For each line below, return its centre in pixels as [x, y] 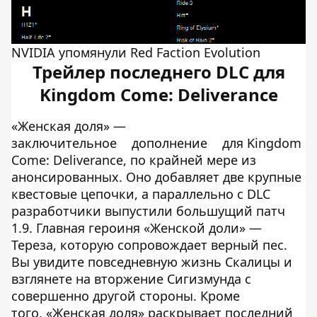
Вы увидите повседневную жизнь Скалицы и [152, 261]
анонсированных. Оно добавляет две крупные [156, 177]
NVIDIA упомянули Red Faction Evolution [136, 52]
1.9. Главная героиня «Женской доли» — [137, 227]
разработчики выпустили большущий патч [148, 211]
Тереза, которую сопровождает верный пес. [149, 244]
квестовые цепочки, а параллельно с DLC [141, 194]
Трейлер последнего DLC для [158, 71]
